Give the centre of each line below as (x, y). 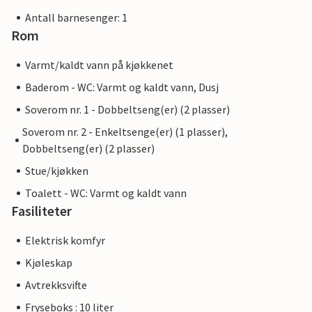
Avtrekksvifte (56, 285)
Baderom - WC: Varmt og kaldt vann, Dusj (122, 87)
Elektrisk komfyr (65, 241)
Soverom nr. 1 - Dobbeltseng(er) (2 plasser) (127, 110)
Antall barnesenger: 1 (76, 18)
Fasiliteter (41, 211)
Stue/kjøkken (57, 171)
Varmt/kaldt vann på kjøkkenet (99, 65)
